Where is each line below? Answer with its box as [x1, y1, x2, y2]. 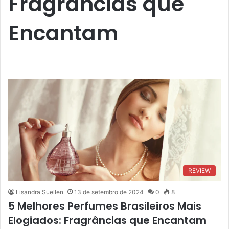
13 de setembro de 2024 [74, 188, 144, 196]
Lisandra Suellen [16, 188, 63, 196]
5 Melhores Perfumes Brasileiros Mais [8, 198, 201, 213]
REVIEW [188, 166, 211, 174]
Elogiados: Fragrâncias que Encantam [8, 213, 207, 227]
